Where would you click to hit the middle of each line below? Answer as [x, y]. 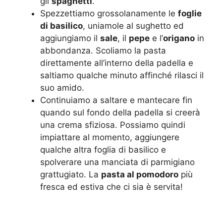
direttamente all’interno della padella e [117, 63]
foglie [190, 13]
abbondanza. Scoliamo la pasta [103, 50]
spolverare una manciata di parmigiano [117, 162]
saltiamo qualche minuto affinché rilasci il [122, 75]
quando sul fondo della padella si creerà [120, 112]
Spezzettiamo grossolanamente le [109, 13]
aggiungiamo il [70, 38]
